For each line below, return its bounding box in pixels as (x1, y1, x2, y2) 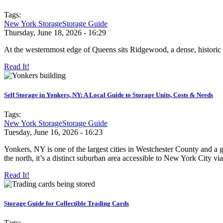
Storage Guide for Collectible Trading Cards (4, 200, 129, 208)
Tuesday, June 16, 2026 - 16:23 (4, 127, 103, 136)
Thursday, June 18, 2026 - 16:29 (4, 28, 106, 37)
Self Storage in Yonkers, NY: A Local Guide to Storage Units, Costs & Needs (4, 91, 213, 99)
